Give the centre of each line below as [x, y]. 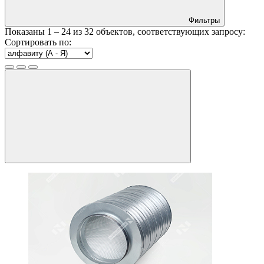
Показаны [26, 32]
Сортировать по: [38, 42]
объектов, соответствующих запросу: [169, 32]
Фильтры [204, 21]
